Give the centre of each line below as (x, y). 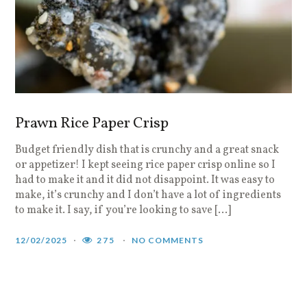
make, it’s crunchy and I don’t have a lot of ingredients (148, 195)
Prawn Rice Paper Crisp (92, 123)
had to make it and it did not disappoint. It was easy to (145, 180)
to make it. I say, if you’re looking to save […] (123, 210)
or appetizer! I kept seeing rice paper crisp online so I (146, 165)
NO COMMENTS (168, 240)
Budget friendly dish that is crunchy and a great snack (147, 150)
